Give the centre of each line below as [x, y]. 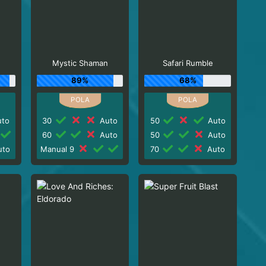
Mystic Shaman [80, 63]
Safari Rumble [188, 63]
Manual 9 [58, 149]
